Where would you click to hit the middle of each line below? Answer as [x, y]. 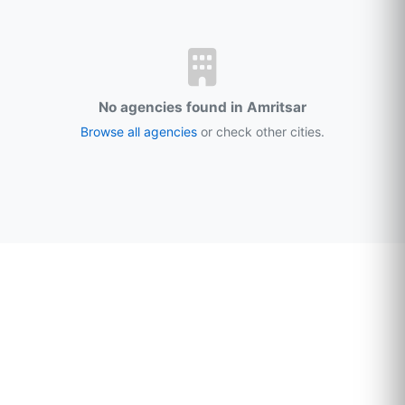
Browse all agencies [139, 132]
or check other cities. [261, 132]
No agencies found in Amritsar [202, 107]
